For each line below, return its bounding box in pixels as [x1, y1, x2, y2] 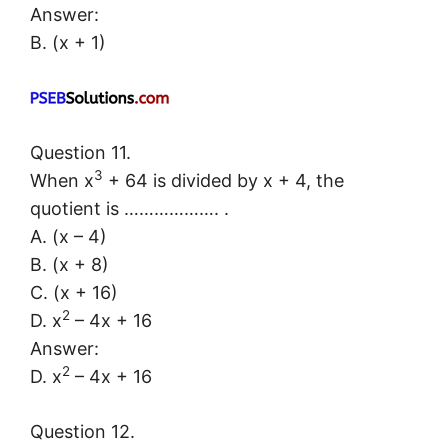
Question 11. [30, 142, 131, 164]
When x [30, 170, 94, 192]
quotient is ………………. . [30, 198, 229, 220]
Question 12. [30, 421, 135, 443]
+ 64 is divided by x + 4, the [103, 170, 344, 192]
